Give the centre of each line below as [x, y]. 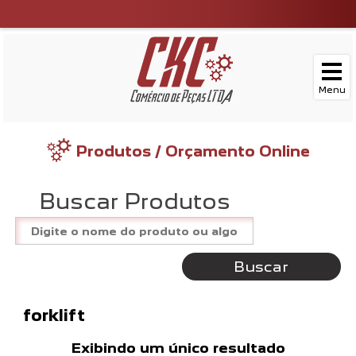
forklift [54, 315]
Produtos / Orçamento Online [193, 151]
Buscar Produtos [134, 201]
